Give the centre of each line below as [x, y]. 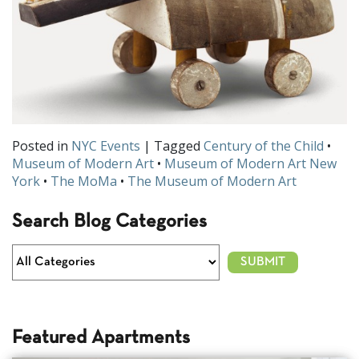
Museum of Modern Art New [250, 163]
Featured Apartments [101, 338]
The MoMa [84, 181]
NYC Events [106, 145]
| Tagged [172, 145]
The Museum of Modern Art [212, 181]
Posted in [42, 145]
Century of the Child [264, 145]
